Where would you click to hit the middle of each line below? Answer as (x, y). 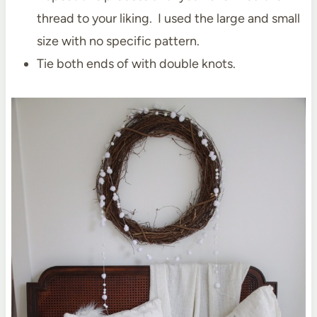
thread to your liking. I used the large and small (168, 19)
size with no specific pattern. (118, 41)
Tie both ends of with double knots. (136, 64)
